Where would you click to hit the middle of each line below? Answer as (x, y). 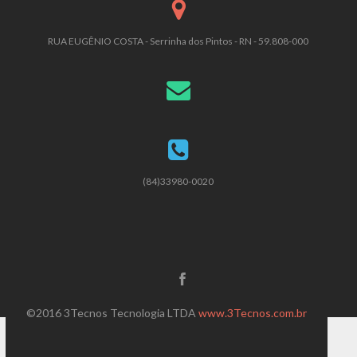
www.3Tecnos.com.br (252, 312)
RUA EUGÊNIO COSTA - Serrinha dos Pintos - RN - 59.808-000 (178, 41)
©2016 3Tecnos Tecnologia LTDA (112, 312)
